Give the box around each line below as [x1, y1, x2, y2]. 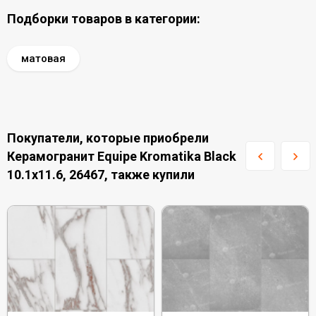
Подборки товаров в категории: [7, 11, 200, 26]
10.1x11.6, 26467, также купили [7, 167, 195, 182]
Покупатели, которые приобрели [7, 130, 209, 145]
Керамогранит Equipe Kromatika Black [7, 149, 236, 164]
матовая [21, 52, 66, 65]
